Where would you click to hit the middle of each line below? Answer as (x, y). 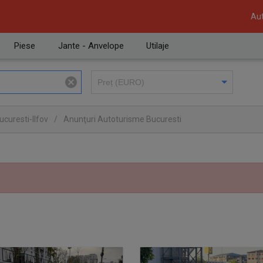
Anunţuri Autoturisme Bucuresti (122, 119)
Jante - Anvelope (91, 46)
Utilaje (158, 46)
